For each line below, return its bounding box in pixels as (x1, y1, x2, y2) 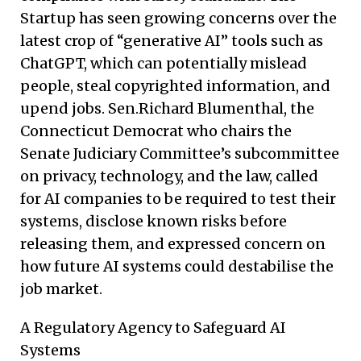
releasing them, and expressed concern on (20, 234, 326, 253)
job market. (20, 279, 102, 298)
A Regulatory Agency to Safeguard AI (20, 317, 286, 337)
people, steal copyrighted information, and (20, 76, 330, 95)
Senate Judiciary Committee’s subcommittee (20, 143, 339, 163)
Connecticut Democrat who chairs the (20, 121, 292, 140)
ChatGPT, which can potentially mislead (20, 53, 307, 73)
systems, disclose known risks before (20, 211, 287, 230)
